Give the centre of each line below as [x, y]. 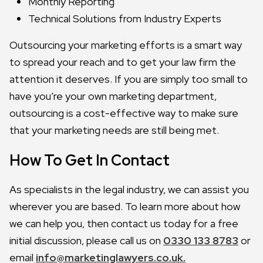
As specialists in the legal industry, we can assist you [129, 189]
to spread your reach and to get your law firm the [123, 62]
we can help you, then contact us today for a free [124, 223]
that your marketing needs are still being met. [114, 130]
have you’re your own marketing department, [113, 96]
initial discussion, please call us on [86, 240]
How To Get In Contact [90, 160]
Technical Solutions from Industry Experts [125, 18]
